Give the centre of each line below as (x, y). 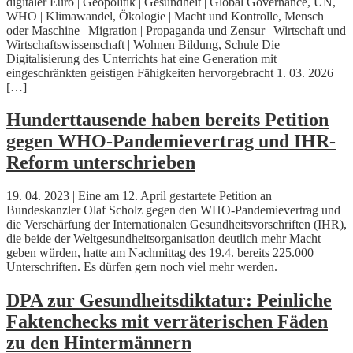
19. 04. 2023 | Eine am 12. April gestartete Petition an (139, 196)
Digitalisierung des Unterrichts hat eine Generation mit (141, 58)
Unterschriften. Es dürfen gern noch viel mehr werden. (142, 267)
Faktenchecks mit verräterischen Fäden (167, 322)
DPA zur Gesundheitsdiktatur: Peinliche (169, 301)
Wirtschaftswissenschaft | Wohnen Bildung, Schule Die (143, 44)
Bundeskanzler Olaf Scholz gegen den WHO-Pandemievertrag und (173, 210)
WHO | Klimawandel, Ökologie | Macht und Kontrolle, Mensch (165, 16)
